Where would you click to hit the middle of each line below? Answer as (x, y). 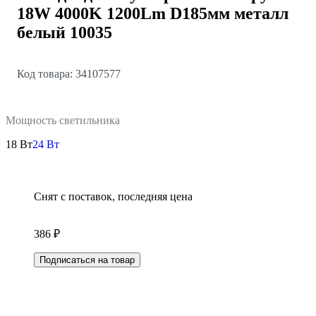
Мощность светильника (63, 120)
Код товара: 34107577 (69, 73)
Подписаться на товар (87, 260)
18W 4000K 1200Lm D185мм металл (153, 13)
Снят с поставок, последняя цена (113, 196)
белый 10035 (65, 32)
